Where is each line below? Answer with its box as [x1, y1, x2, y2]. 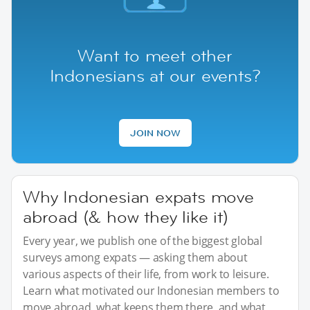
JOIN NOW [129, 127, 181, 140]
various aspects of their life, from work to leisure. [23, 266, 270, 282]
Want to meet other [77, 45, 232, 67]
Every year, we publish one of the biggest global [23, 233, 262, 249]
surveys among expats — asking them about [23, 250, 248, 266]
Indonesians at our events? [49, 65, 261, 87]
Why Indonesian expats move [23, 186, 254, 208]
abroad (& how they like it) [23, 206, 228, 228]
